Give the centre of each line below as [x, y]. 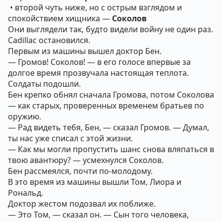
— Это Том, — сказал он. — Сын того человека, [98, 215]
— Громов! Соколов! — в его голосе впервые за [99, 62]
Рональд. [26, 193]
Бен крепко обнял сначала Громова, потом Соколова [111, 95]
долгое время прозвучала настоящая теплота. [98, 73]
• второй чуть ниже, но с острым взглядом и [95, 7]
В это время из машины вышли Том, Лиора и [95, 182]
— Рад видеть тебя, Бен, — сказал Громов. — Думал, [109, 127]
